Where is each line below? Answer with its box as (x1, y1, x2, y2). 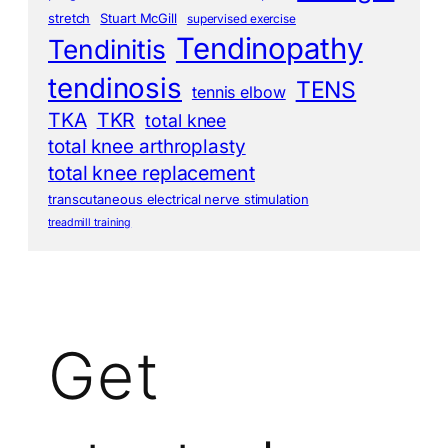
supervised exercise (186, 11, 296, 26)
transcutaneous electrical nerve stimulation (48, 190, 309, 207)
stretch (48, 9, 91, 26)
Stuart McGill (100, 9, 177, 26)
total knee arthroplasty (48, 134, 246, 158)
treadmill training (48, 215, 132, 229)
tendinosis (48, 70, 182, 105)
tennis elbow (191, 81, 286, 102)
